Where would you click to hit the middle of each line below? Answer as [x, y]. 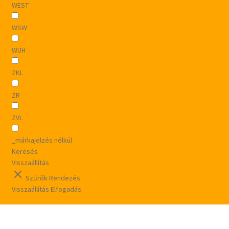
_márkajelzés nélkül [42, 140]
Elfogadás [66, 189]
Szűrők [37, 178]
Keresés [25, 152]
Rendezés [64, 178]
